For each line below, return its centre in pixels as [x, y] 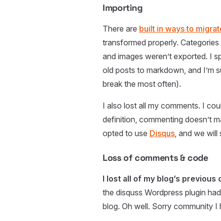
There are [121, 29]
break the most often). [142, 84]
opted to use [126, 133]
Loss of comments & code [155, 158]
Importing [123, 8]
